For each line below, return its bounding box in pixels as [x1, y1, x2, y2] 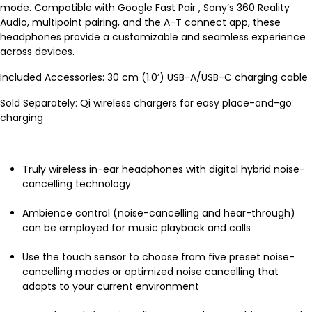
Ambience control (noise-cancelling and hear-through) [22, 206, 295, 220]
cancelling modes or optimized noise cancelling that [22, 265, 279, 279]
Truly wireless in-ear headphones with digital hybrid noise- [22, 162, 305, 176]
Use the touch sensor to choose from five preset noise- [22, 250, 295, 264]
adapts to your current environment [22, 279, 199, 293]
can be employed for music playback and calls [22, 221, 251, 235]
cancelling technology [22, 177, 131, 191]
